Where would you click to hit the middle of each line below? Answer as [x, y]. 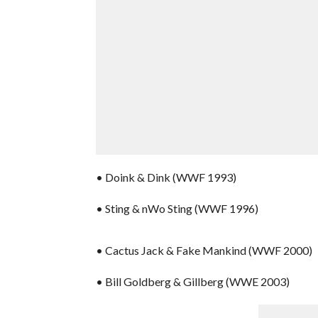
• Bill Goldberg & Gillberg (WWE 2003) [192, 281]
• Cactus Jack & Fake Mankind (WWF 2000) [204, 250]
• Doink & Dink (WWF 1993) [166, 177]
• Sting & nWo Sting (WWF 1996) [177, 208]
